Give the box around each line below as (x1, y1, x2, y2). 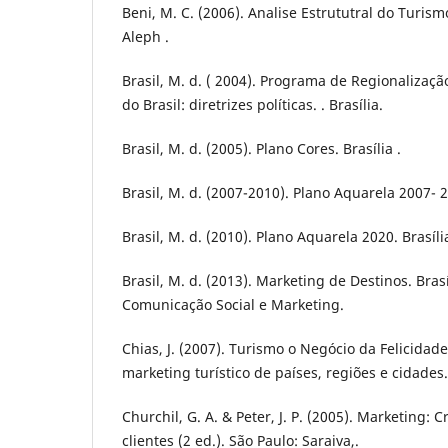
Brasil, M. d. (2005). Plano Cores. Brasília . (122, 139, 401, 159)
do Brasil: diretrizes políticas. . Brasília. (122, 95, 383, 115)
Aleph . (122, 27, 169, 47)
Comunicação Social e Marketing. (122, 295, 344, 315)
